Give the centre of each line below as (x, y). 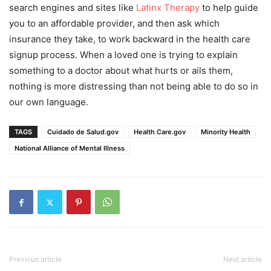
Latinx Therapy (168, 8)
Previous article (35, 259)
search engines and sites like (73, 8)
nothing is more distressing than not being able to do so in (134, 86)
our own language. (49, 102)
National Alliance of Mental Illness (70, 148)
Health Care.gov (160, 132)
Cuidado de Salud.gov (83, 132)
